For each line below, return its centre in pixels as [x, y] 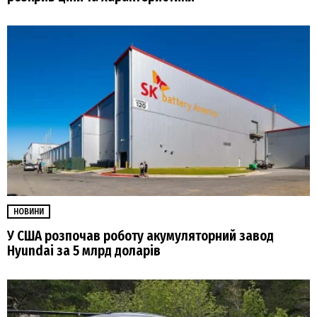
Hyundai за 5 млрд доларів [84, 251]
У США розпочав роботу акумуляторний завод [140, 236]
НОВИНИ [29, 211]
